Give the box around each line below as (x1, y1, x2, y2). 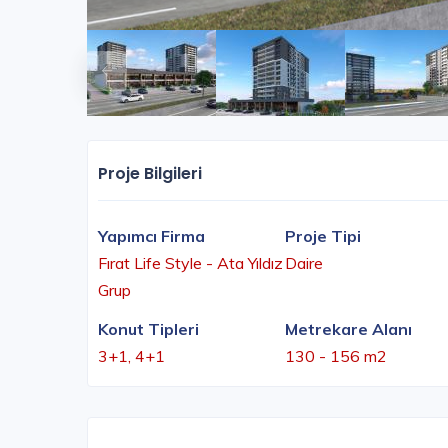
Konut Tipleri (98, 319, 199, 340)
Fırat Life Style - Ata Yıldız (98, 253, 283, 274)
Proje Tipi (285, 226, 361, 247)
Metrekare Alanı (285, 319, 412, 340)
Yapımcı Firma (98, 226, 205, 247)
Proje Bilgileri (98, 162, 202, 186)
